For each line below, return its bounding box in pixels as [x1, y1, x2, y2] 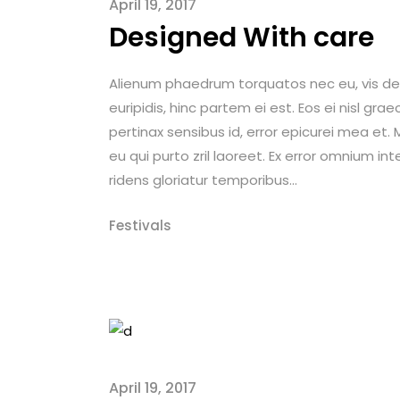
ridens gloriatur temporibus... [109, 171, 297, 190]
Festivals [109, 216, 171, 236]
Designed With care [109, 19, 374, 57]
